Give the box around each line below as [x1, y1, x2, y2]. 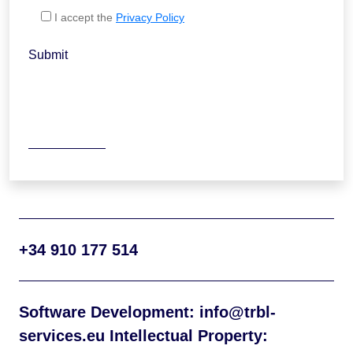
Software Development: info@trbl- [19, 303, 276, 321]
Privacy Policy [116, 11, 184, 24]
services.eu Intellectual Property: [19, 327, 268, 344]
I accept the [54, 11, 116, 24]
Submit [28, 48, 68, 61]
